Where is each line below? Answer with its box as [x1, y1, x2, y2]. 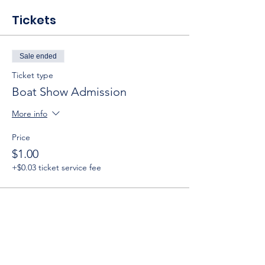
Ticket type [12, 70, 53, 80]
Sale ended [20, 52, 57, 60]
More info [12, 108, 47, 119]
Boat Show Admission [12, 85, 127, 99]
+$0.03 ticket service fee [12, 162, 101, 173]
